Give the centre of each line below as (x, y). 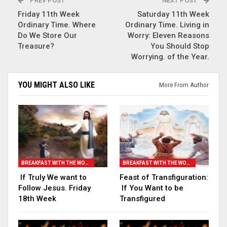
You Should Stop (180, 46)
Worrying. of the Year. (170, 56)
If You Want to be (152, 188)
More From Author (184, 85)
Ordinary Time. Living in (167, 25)
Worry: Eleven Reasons (168, 35)
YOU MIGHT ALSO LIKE (56, 85)
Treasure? (36, 46)
